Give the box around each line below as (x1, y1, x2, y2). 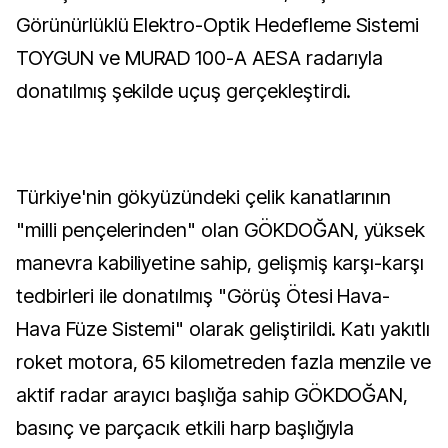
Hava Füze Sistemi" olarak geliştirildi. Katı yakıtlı (16, 317, 430, 341)
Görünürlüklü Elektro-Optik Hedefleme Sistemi (16, 13, 420, 37)
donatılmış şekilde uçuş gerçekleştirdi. (16, 79, 352, 103)
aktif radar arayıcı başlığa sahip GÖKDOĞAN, (16, 383, 409, 407)
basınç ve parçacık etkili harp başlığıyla (16, 416, 355, 440)
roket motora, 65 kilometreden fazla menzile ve (16, 350, 432, 374)
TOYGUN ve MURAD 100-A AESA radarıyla (16, 46, 383, 70)
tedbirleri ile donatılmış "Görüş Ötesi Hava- (16, 284, 391, 308)
